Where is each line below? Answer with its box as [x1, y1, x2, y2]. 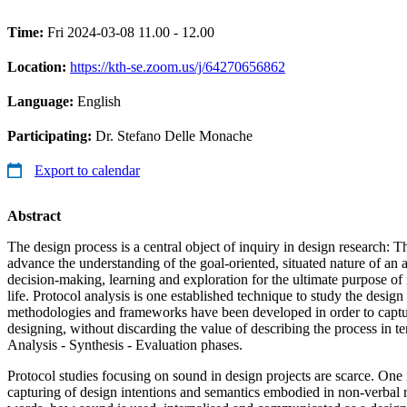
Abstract [7, 207, 61, 223]
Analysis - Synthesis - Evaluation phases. [7, 336, 243, 352]
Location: [7, 58, 70, 74]
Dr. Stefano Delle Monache [95, 127, 253, 144]
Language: [7, 93, 77, 109]
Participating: [7, 127, 95, 144]
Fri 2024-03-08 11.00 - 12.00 [47, 24, 214, 40]
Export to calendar [35, 162, 140, 178]
